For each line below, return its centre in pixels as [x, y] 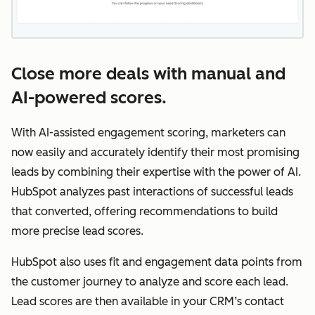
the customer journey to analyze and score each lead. [150, 282]
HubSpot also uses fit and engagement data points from [157, 262]
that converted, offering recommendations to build [144, 212]
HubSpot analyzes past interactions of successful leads [152, 192]
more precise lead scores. [77, 231]
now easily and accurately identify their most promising [155, 153]
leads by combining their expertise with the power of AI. [156, 172]
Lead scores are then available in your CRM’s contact [148, 302]
